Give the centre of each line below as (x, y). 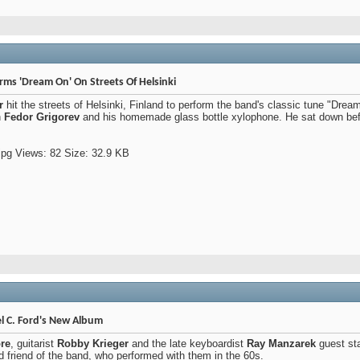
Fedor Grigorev (42, 117)
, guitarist (34, 344)
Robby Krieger (93, 344)
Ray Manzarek (281, 344)
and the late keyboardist (188, 344)
